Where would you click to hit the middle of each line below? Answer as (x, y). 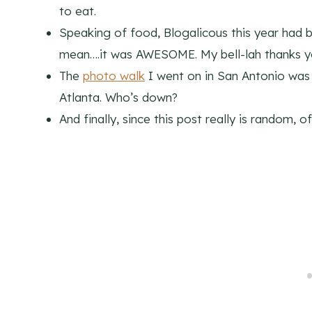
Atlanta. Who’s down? (118, 97)
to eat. (78, 11)
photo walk (114, 76)
